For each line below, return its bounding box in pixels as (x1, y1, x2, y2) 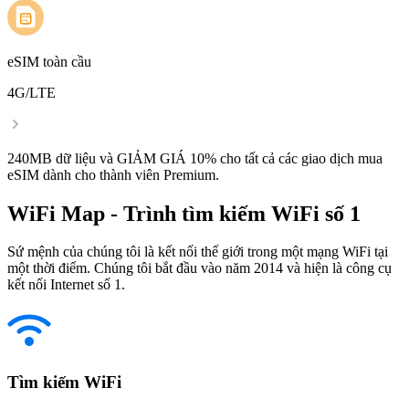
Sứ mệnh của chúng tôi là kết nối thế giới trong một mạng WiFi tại (7, 244, 388, 260)
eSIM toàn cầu (7, 53, 91, 69)
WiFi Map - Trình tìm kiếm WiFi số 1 (7, 201, 361, 225)
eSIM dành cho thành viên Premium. (7, 166, 219, 183)
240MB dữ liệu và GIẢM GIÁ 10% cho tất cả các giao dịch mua (7, 150, 383, 166)
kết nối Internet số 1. (7, 277, 125, 293)
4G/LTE (7, 84, 56, 100)
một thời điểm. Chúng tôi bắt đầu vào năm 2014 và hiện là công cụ (7, 260, 392, 277)
